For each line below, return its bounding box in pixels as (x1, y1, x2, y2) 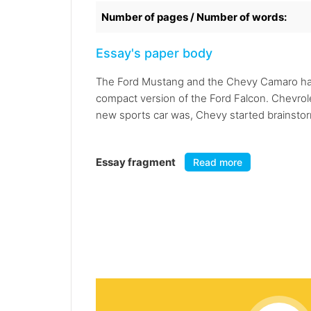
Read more (193, 156, 242, 169)
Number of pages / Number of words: (101, 10, 287, 24)
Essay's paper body (96, 46, 212, 61)
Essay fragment (96, 155, 178, 169)
